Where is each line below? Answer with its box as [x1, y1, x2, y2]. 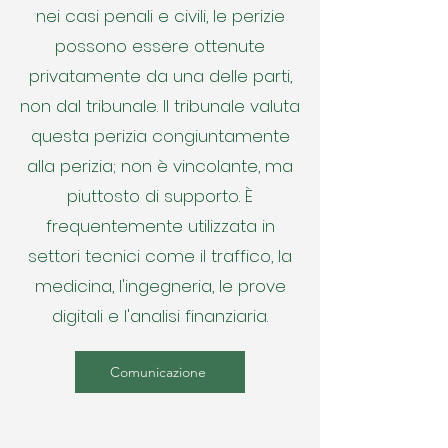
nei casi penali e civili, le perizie [35, 4, 285, 28]
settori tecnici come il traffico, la [28, 244, 292, 268]
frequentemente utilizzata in [45, 214, 275, 238]
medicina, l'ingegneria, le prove [34, 274, 286, 298]
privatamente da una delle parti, [28, 64, 292, 88]
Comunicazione [110, 363, 206, 381]
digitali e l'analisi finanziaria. [52, 304, 268, 328]
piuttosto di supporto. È [67, 184, 253, 208]
